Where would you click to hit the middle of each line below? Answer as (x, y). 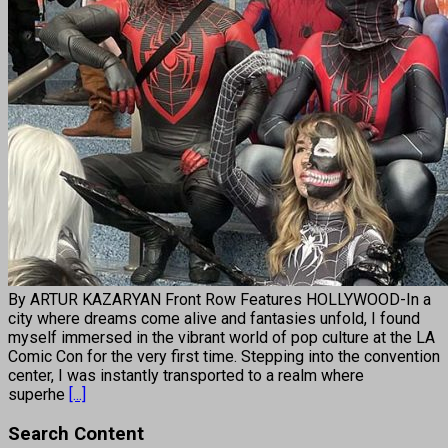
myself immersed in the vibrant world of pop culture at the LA (221, 337)
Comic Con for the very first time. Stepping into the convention (224, 356)
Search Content (76, 433)
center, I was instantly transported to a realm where (186, 375)
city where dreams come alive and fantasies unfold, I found (214, 318)
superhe (38, 394)
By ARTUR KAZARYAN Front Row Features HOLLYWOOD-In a (219, 299)
